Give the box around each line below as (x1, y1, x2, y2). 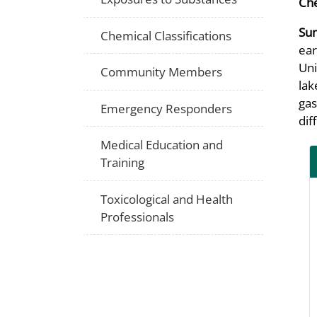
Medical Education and (100, 137, 224, 154)
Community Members (100, 64, 223, 81)
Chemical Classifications (100, 27, 232, 44)
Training (100, 154, 145, 171)
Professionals (100, 208, 175, 225)
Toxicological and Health (100, 190, 234, 207)
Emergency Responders (100, 100, 233, 117)
